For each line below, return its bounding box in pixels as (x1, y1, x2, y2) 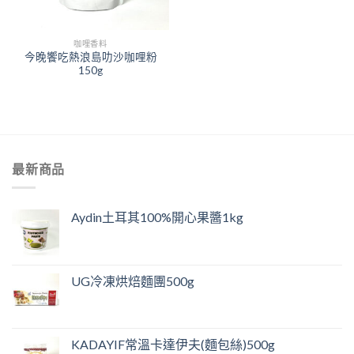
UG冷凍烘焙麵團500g (71, 273, 194, 289)
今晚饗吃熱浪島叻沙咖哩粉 (24, 50, 157, 63)
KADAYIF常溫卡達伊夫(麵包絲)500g (71, 337, 275, 352)
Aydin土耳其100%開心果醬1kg (71, 209, 243, 225)
